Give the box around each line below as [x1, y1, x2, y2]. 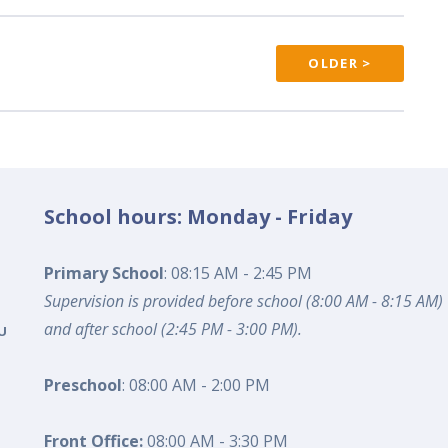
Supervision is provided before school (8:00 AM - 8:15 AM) [44, 290, 444, 313]
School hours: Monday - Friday [44, 202, 353, 230]
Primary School [44, 262, 165, 285]
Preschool [44, 374, 123, 397]
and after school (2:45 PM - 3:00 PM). [44, 318, 303, 341]
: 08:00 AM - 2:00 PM [122, 374, 271, 397]
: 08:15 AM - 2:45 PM [164, 262, 313, 285]
